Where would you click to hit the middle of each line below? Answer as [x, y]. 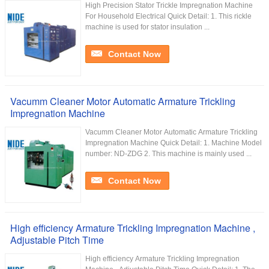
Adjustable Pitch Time [57, 240]
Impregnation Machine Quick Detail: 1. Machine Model [174, 143]
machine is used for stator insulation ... [147, 27]
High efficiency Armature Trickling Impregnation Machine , [133, 228]
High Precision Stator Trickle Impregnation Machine [169, 5]
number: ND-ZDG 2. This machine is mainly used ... [168, 154]
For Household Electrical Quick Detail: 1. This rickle [168, 16]
